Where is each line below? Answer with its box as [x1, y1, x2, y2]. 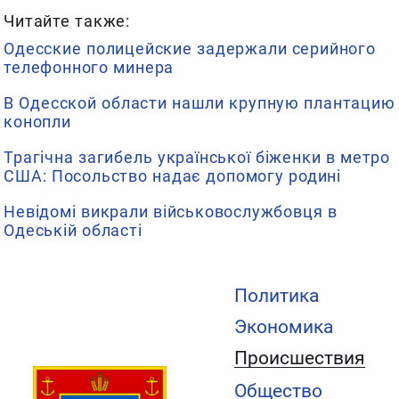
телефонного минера [4, 57, 175, 77]
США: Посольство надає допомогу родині [4, 166, 342, 185]
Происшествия [233, 347, 365, 370]
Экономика [233, 315, 333, 338]
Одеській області [4, 220, 142, 240]
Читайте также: [4, 11, 131, 30]
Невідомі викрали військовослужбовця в [4, 201, 338, 221]
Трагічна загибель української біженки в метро [4, 147, 390, 167]
